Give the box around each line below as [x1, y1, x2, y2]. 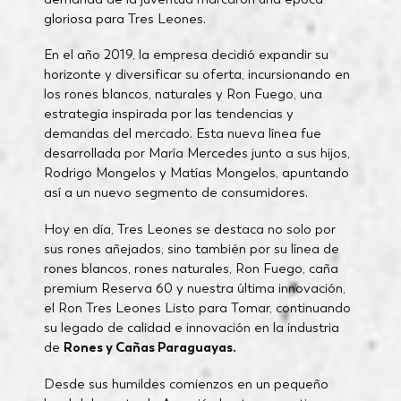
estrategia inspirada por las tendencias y [43, 105, 294, 123]
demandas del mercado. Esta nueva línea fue [43, 124, 321, 142]
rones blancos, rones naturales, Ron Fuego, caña [43, 260, 338, 277]
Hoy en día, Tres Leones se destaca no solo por [43, 220, 336, 237]
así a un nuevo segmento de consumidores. [43, 183, 311, 201]
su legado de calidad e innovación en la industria [43, 319, 339, 336]
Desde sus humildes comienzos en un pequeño [43, 374, 328, 392]
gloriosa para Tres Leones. [43, 9, 206, 27]
